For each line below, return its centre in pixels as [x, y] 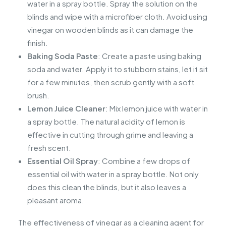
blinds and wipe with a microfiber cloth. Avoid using [117, 17]
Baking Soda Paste [63, 56]
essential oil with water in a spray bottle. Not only [113, 174]
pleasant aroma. [56, 200]
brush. [38, 95]
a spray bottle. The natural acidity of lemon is [106, 122]
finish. [38, 43]
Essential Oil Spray [63, 161]
